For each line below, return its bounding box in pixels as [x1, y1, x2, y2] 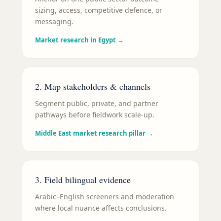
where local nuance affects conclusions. [35, 203, 167, 213]
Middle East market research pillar [35, 129, 146, 138]
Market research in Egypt [35, 36, 116, 45]
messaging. [35, 17, 74, 27]
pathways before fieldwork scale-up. [35, 110, 154, 120]
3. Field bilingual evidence [35, 174, 131, 186]
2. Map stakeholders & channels [35, 80, 150, 93]
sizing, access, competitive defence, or [35, 5, 162, 15]
